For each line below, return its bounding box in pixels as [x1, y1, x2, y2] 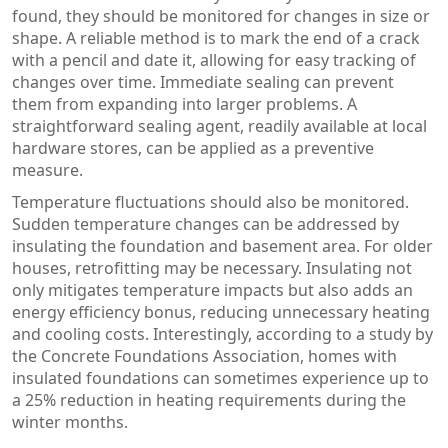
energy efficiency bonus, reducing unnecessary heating [12, 301, 430, 323]
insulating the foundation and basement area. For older [12, 235, 433, 257]
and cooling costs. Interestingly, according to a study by [12, 323, 433, 345]
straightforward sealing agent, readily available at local [12, 115, 427, 137]
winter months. [12, 411, 128, 433]
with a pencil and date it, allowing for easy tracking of [12, 49, 416, 71]
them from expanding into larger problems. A [12, 93, 357, 115]
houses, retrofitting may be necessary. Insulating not [12, 257, 412, 279]
